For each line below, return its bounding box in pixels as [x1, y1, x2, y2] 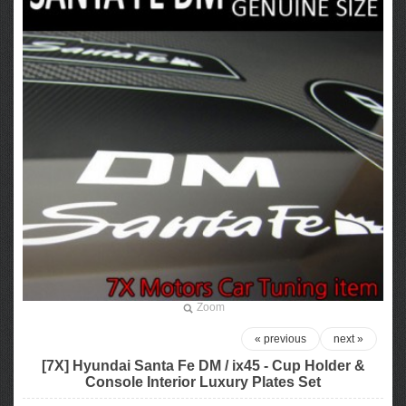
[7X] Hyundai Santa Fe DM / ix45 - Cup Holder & [41, 358, 365, 373]
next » [333, 333, 363, 345]
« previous [255, 333, 306, 345]
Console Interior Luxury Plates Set [85, 374, 321, 390]
